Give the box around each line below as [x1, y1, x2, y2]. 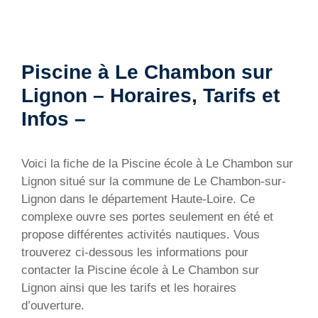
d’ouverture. [21, 298, 84, 312]
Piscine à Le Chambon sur [21, 60, 273, 83]
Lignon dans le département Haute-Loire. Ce [21, 192, 255, 206]
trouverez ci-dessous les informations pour [21, 245, 248, 259]
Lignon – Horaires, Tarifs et [21, 84, 280, 106]
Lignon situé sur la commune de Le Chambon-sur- [21, 174, 286, 188]
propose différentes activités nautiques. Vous [21, 227, 260, 241]
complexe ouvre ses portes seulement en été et [21, 209, 273, 224]
